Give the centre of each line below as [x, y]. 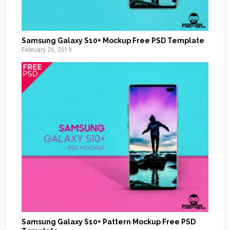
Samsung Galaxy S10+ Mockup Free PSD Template [113, 41]
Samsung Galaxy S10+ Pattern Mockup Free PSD [109, 222]
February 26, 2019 [47, 50]
